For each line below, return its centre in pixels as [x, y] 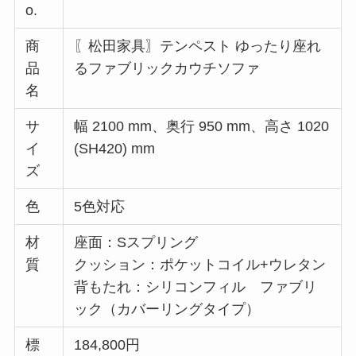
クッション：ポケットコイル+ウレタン [200, 265]
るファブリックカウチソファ [167, 69]
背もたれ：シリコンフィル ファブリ [196, 287]
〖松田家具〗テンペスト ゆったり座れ [198, 46]
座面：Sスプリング [136, 243]
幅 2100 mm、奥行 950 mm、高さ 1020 [202, 127]
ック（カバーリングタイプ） [167, 310]
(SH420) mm [115, 149]
